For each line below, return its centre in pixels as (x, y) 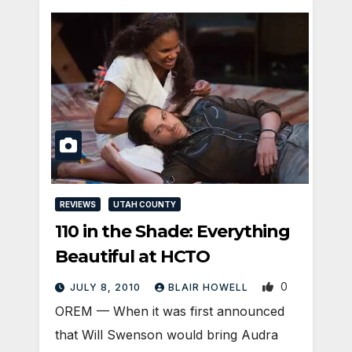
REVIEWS (78, 205)
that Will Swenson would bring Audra (167, 335)
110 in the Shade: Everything (173, 232)
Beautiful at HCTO (133, 257)
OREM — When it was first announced (170, 312)
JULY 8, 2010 (107, 288)
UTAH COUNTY (145, 205)
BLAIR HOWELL (210, 288)
